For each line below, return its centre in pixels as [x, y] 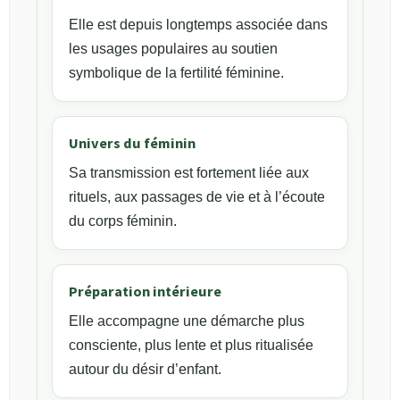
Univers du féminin [132, 142]
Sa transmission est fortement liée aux [189, 172]
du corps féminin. [123, 221]
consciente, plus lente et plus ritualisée [191, 345]
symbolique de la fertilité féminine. [176, 72]
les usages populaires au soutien [173, 48]
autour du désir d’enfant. [145, 369]
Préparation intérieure [145, 291]
